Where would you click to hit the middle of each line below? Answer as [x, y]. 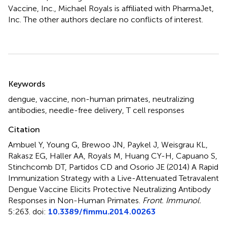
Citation [24, 130]
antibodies [27, 110]
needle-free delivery [86, 110]
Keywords [27, 84]
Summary [34, 78]
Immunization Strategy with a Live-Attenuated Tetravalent [113, 178]
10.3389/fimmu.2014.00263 [102, 212]
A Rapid [205, 167]
